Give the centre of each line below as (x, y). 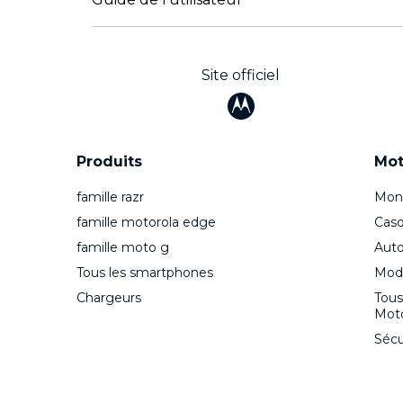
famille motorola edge (146, 223)
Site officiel (241, 76)
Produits (109, 162)
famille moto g (122, 248)
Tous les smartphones (144, 273)
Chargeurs (108, 298)
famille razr (110, 197)
